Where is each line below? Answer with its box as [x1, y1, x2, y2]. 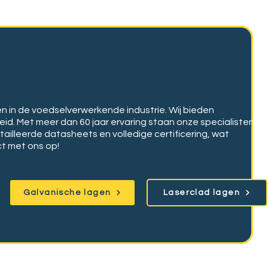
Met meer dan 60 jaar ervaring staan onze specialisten [17, 117, 254, 127]
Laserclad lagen [163, 188, 240, 197]
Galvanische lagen [23, 188, 111, 197]
